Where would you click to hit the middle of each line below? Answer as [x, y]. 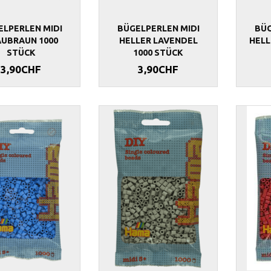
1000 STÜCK [158, 52]
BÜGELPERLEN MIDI [158, 28]
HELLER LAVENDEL [158, 40]
